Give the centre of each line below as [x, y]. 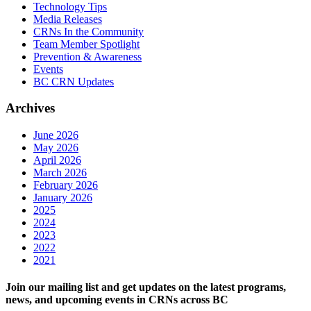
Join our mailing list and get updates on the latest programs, [146, 287]
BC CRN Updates [74, 81]
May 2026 [56, 148]
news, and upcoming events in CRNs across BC [117, 300]
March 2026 [60, 173]
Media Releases [68, 19]
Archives [30, 108]
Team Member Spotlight [86, 44]
